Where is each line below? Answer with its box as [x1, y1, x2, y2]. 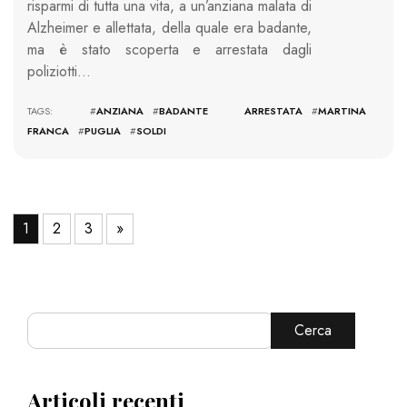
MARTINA [318, 104, 366, 119]
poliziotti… [27, 61, 91, 83]
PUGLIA [84, 124, 121, 139]
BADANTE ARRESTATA [158, 104, 303, 119]
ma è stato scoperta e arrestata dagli [27, 39, 312, 61]
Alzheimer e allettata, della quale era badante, [27, 17, 312, 39]
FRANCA [27, 124, 69, 139]
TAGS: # [27, 104, 96, 119]
